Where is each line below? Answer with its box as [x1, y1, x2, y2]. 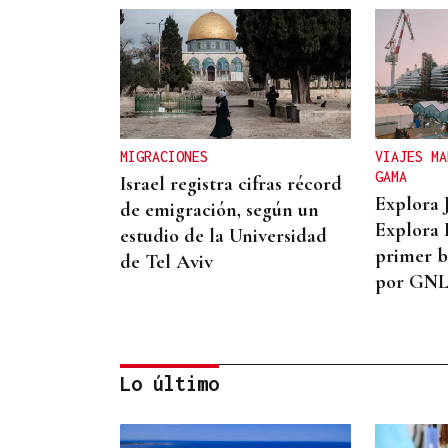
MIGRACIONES [120, 148, 208, 165]
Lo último [120, 372, 219, 395]
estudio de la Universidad [120, 224, 327, 248]
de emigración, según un [120, 198, 319, 222]
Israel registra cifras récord [120, 172, 342, 196]
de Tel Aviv [120, 250, 213, 274]
